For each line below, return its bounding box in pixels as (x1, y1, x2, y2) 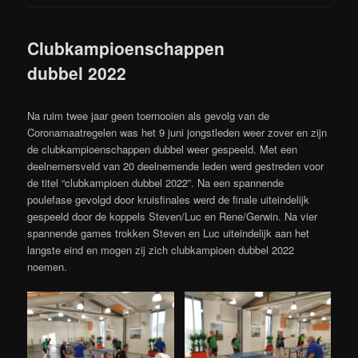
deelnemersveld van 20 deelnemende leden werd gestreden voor (27, 158, 324, 174)
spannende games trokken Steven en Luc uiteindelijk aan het (27, 225, 310, 241)
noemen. (27, 259, 68, 275)
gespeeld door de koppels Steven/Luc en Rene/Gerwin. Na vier (27, 209, 318, 225)
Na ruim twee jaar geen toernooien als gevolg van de (27, 108, 270, 124)
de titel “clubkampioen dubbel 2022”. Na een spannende (27, 175, 284, 191)
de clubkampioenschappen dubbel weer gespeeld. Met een (27, 141, 298, 157)
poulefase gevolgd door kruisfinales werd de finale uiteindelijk (27, 192, 310, 208)
